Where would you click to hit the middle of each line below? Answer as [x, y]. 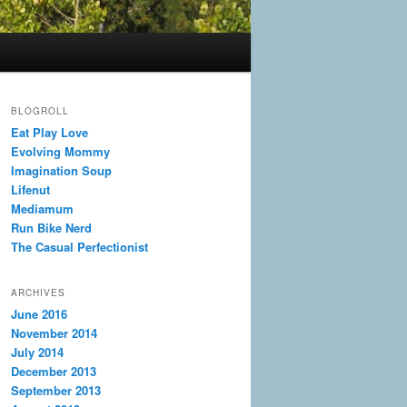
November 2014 [54, 333]
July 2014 [37, 352]
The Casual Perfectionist [79, 247]
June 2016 [39, 313]
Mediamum [42, 209]
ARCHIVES [38, 292]
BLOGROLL [40, 111]
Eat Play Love [50, 133]
